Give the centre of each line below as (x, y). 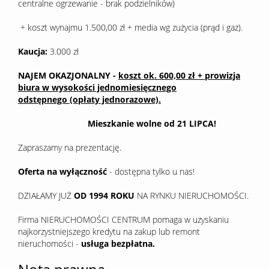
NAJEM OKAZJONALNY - (68, 76)
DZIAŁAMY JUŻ (46, 196)
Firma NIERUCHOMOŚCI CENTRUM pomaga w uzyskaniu (123, 220)
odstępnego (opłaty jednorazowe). (89, 100)
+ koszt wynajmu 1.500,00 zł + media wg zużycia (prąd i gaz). (130, 28)
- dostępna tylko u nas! (152, 172)
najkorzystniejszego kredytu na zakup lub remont (109, 232)
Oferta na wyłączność (64, 172)
